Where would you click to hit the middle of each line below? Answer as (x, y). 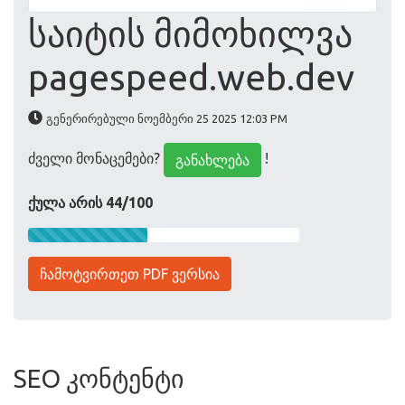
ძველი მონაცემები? (96, 159)
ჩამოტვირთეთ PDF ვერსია (130, 274)
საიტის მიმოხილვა (190, 34)
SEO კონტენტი (99, 378)
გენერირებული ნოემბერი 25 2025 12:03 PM (167, 118)
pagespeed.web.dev (191, 77)
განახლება (212, 160)
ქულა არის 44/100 (90, 202)
